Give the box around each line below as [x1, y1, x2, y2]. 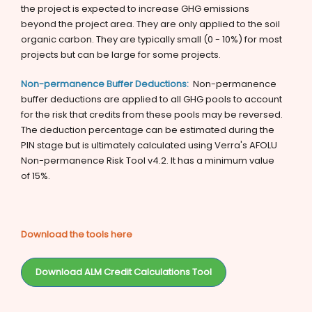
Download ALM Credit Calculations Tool [36, 265, 212, 279]
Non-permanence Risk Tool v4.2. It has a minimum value [21, 154, 274, 167]
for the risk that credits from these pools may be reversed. [21, 108, 283, 121]
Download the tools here [21, 228, 132, 241]
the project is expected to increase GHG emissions [21, 2, 249, 15]
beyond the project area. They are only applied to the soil [21, 17, 280, 31]
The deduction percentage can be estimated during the [21, 123, 274, 136]
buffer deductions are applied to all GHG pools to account [21, 93, 282, 106]
